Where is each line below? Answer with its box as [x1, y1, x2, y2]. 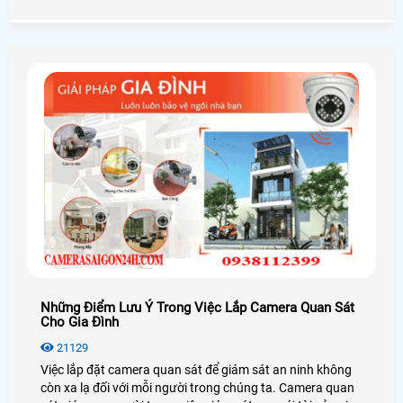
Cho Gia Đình [40, 314, 119, 331]
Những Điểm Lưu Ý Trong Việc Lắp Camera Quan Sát [40, 300, 354, 317]
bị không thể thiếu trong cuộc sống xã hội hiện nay [40, 4, 318, 19]
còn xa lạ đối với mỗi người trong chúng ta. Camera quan [40, 381, 354, 396]
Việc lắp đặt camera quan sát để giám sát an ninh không [40, 363, 352, 378]
